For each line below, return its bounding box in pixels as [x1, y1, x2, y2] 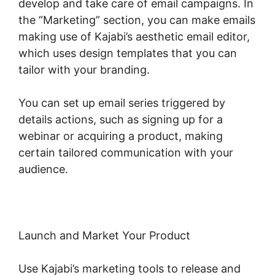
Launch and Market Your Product [18, 228, 190, 242]
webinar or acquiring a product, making [18, 129, 223, 142]
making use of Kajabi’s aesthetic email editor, [18, 29, 250, 43]
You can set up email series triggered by [18, 96, 225, 109]
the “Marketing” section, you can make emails [18, 13, 255, 26]
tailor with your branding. [18, 63, 150, 76]
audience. [18, 162, 68, 176]
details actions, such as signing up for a [18, 112, 223, 126]
